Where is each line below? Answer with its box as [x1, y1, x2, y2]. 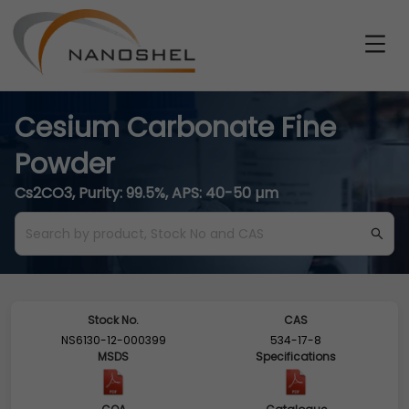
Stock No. [88, 312, 139, 328]
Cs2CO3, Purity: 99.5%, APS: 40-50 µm [15, 183, 278, 204]
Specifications [256, 349, 336, 364]
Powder [15, 145, 115, 184]
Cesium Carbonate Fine [15, 109, 336, 147]
